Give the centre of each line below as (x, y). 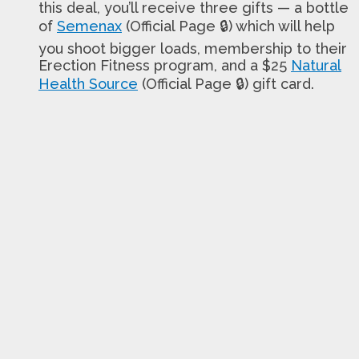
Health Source (88, 83)
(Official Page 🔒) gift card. (226, 83)
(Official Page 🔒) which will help (228, 26)
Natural (316, 65)
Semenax (89, 26)
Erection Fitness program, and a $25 (165, 65)
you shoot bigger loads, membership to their (193, 48)
